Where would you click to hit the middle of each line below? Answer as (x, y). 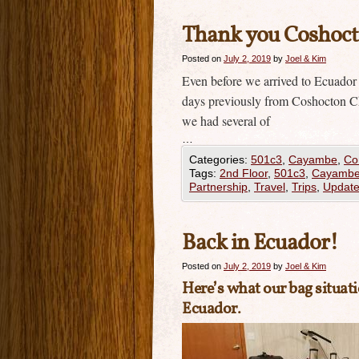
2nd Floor (244, 173)
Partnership (218, 187)
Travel (270, 187)
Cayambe (313, 159)
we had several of (226, 121)
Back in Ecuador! (260, 243)
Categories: (220, 159)
